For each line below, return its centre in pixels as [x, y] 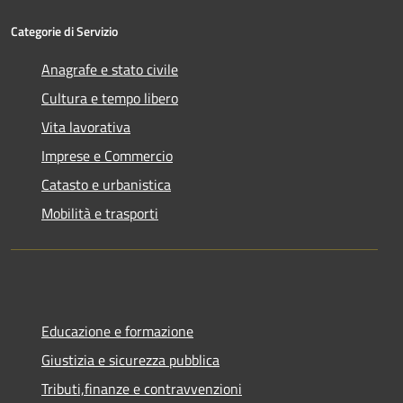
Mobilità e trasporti [100, 214]
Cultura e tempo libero [110, 99]
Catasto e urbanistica [106, 185]
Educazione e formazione [117, 331]
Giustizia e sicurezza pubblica [130, 360]
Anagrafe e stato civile [110, 70]
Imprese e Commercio [107, 156]
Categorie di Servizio [64, 31]
